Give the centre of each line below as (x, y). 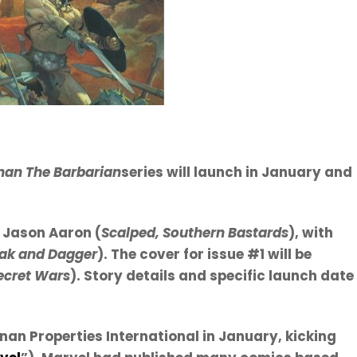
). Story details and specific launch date (212, 275)
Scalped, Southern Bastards (195, 232)
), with (311, 232)
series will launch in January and (237, 172)
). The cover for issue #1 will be (204, 254)
